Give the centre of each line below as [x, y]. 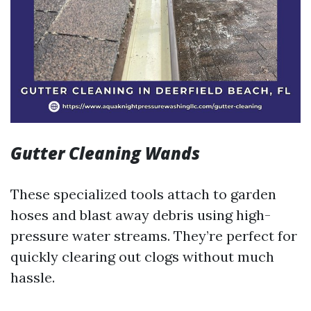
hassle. [33, 277]
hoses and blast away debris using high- [141, 215]
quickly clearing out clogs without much [142, 257]
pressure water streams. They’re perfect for [154, 236]
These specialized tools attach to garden [143, 194]
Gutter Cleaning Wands [105, 153]
